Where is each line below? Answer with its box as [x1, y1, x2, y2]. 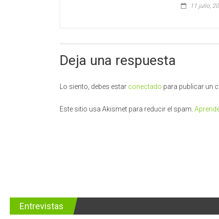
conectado [128, 82, 162, 90]
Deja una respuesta [60, 52, 176, 68]
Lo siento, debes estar [60, 82, 128, 90]
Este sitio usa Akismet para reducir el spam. [60, 105, 195, 113]
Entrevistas [20, 200, 64, 211]
